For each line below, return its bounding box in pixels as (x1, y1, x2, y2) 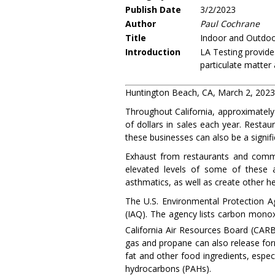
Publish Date (125, 4, 181, 15)
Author (125, 18, 156, 29)
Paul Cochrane (200, 18, 260, 29)
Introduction (125, 46, 180, 58)
